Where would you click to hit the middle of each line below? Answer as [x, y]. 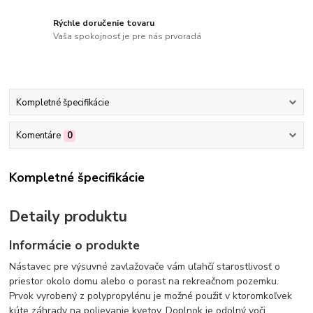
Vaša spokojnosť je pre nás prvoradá [128, 37]
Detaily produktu [68, 216]
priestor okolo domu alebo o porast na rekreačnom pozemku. [144, 282]
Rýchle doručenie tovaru [104, 23]
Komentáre [38, 135]
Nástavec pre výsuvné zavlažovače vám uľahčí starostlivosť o [145, 267]
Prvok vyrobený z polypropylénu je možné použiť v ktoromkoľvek [151, 296]
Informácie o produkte [75, 246]
